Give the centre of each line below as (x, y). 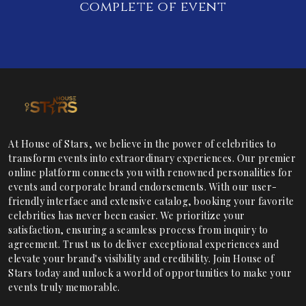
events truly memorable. (64, 288)
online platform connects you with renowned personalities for (150, 173)
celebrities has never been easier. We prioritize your (127, 216)
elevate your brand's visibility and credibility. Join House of (141, 259)
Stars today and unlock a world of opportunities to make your (150, 273)
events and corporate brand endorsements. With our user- (143, 187)
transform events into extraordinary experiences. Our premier (152, 158)
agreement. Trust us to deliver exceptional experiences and (143, 245)
